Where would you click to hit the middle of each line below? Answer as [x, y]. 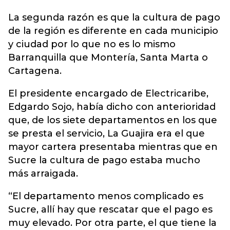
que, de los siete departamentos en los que [113, 120]
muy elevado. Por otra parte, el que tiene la [112, 223]
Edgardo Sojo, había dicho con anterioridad [112, 107]
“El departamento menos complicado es [106, 196]
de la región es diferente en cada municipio [113, 31]
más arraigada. [43, 174]
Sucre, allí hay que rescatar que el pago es [110, 209]
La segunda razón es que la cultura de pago [114, 17]
